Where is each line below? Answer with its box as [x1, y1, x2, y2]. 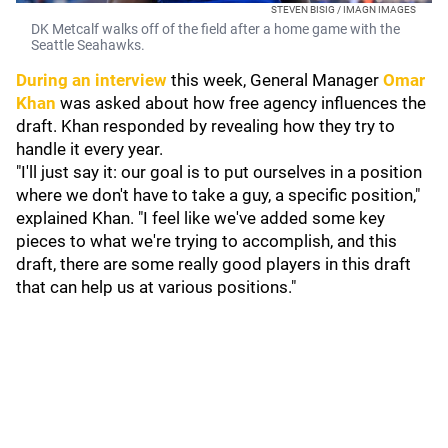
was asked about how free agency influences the [60, 93, 426, 113]
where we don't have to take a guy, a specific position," [16, 185, 420, 205]
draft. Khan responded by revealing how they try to [16, 116, 395, 136]
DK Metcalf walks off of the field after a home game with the [31, 21, 400, 37]
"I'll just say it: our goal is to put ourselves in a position [16, 162, 422, 182]
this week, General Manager [167, 70, 379, 90]
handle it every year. [16, 139, 163, 159]
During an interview [16, 70, 167, 90]
